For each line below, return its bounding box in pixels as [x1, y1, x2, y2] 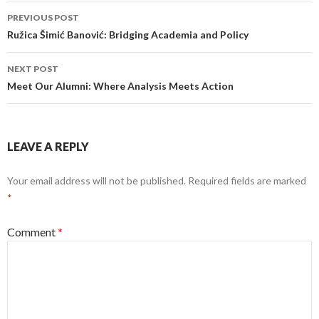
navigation [6, 24, 91, 50]
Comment [7, 225, 58, 239]
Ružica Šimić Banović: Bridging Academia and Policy [7, 28, 249, 41]
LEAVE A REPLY [7, 140, 89, 153]
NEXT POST [7, 63, 58, 74]
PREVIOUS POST [7, 12, 79, 23]
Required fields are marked [188, 174, 306, 187]
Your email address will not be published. [7, 174, 186, 187]
